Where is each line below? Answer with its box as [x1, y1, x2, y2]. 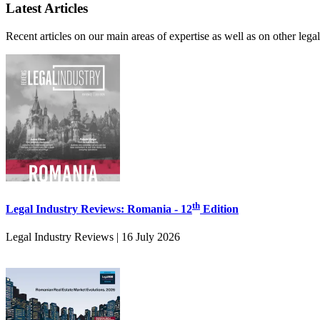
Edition [200, 202, 239, 215]
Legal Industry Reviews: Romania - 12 [6, 202, 192, 215]
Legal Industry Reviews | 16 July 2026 [6, 230, 180, 243]
